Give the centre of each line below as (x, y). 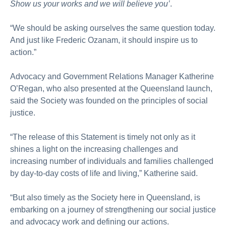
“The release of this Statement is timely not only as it (103, 137)
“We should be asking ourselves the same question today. (113, 28)
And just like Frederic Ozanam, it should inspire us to (104, 40)
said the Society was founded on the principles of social (109, 101)
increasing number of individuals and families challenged (112, 161)
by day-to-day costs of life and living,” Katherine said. (104, 173)
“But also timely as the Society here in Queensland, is (105, 197)
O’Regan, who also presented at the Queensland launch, (111, 89)
